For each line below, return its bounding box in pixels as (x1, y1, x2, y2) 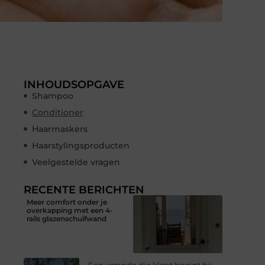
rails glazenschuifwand (27, 214, 106, 223)
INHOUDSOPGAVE (24, 77, 124, 91)
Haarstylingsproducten (32, 140, 130, 151)
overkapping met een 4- (27, 205, 113, 215)
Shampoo (32, 90, 73, 101)
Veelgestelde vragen (32, 156, 120, 167)
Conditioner (32, 106, 83, 118)
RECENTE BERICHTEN (24, 183, 144, 196)
